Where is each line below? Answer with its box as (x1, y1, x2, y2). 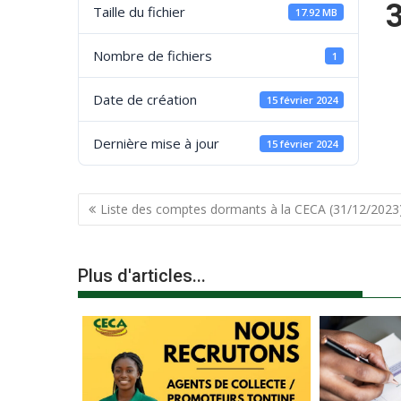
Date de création (93, 90, 197, 109)
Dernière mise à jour (93, 134, 219, 153)
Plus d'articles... (78, 265, 206, 287)
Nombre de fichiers (93, 47, 212, 65)
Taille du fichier (93, 3, 185, 21)
